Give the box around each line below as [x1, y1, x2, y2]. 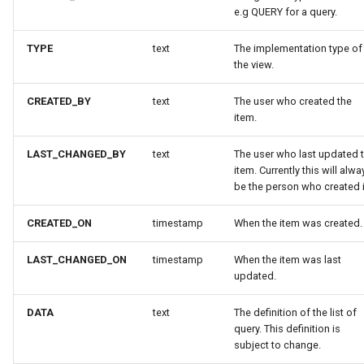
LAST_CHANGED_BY [27, 148, 126, 160]
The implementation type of [234, 42, 362, 54]
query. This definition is [234, 323, 340, 335]
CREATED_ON [27, 217, 92, 229]
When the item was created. [234, 217, 362, 229]
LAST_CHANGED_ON [27, 253, 127, 266]
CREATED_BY [27, 95, 91, 107]
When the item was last [234, 253, 341, 266]
